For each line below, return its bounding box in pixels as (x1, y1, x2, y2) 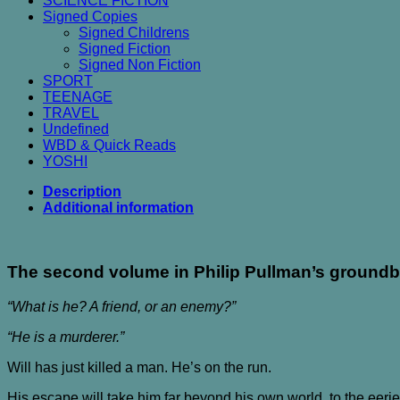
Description (43, 183, 121, 199)
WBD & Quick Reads (43, 137, 176, 153)
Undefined (43, 121, 109, 137)
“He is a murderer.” (7, 329, 124, 346)
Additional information (43, 199, 194, 215)
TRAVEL (43, 104, 99, 121)
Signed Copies (43, 8, 137, 24)
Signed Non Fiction (79, 56, 201, 72)
